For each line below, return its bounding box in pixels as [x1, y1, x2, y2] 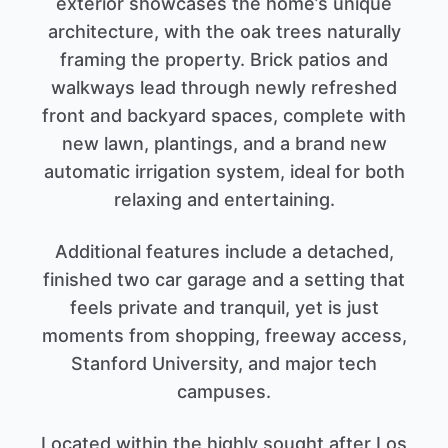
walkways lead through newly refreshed [51, 76, 397, 98]
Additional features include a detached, [54, 240, 394, 262]
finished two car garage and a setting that [43, 268, 405, 290]
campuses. [177, 380, 271, 402]
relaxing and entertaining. [113, 188, 335, 210]
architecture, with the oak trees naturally [47, 20, 401, 42]
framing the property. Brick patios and [60, 48, 388, 70]
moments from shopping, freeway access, [41, 324, 407, 346]
